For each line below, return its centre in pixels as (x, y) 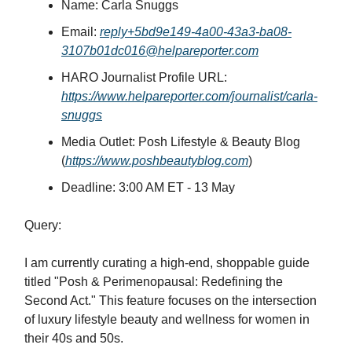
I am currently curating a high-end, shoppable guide (167, 263)
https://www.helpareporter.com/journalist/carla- (189, 97)
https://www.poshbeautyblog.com (157, 161)
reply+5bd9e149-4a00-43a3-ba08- (196, 32)
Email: (81, 32)
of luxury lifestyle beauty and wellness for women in (167, 320)
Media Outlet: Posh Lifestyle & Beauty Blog (181, 142)
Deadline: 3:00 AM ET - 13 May (148, 188)
